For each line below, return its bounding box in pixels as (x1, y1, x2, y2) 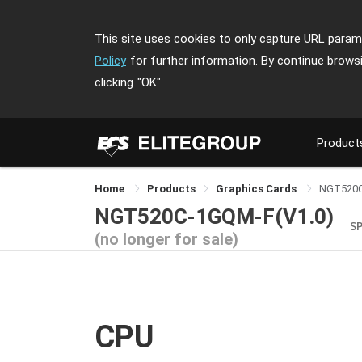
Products (147, 183, 196, 195)
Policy (95, 53, 126, 68)
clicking (95, 75, 133, 90)
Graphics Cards (216, 183, 299, 195)
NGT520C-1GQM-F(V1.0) (95, 204, 334, 229)
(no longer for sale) (95, 229, 238, 249)
